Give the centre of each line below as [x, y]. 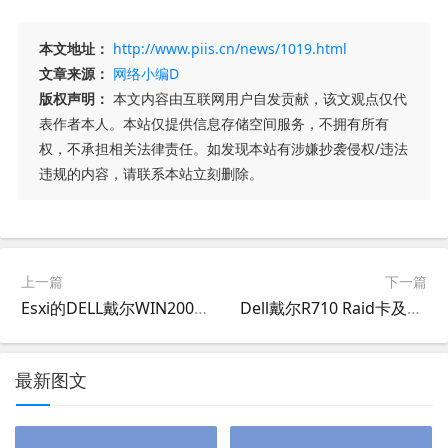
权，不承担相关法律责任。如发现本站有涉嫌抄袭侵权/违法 [223, 148]
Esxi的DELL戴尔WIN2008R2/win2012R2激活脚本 [200, 307]
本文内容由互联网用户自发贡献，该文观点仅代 [257, 98]
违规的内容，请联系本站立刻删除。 [150, 173]
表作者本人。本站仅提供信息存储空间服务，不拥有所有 [213, 123]
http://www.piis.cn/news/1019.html [229, 48]
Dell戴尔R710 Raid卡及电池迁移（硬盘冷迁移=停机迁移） [414, 307]
